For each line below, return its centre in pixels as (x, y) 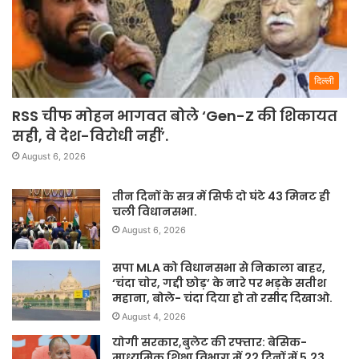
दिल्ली (324, 81)
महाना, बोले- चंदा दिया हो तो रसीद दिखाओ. (222, 298)
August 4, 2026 (154, 317)
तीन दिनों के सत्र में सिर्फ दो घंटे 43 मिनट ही (221, 197)
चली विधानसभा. (155, 212)
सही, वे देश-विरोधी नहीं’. (90, 136)
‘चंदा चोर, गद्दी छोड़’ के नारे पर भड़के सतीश (219, 283)
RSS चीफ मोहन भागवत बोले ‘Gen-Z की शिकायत (175, 116)
